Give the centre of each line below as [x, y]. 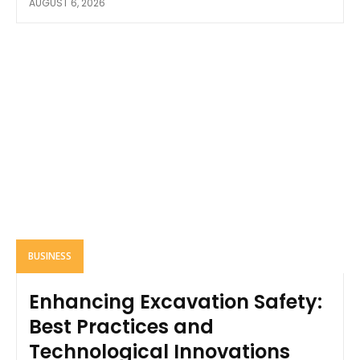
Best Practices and [121, 326]
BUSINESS [50, 256]
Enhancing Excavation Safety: [176, 301]
